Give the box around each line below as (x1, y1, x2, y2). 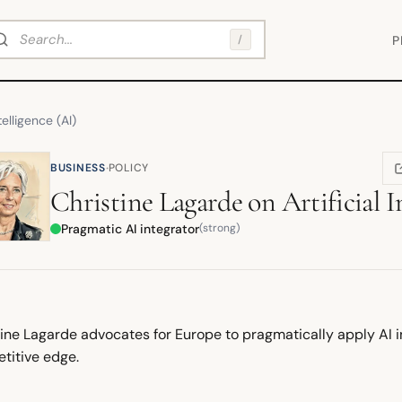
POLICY (108, 160, 150, 175)
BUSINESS (50, 160, 106, 175)
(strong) (199, 221, 240, 236)
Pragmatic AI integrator (61, 220, 199, 237)
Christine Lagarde (50, 183, 243, 219)
